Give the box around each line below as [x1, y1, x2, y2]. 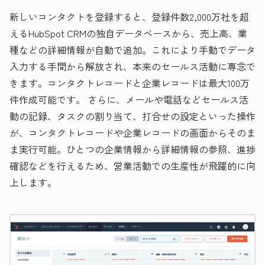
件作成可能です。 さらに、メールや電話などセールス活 [9, 92, 248, 107]
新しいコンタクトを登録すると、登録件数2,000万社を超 [9, 9, 249, 24]
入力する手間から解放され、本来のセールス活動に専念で [9, 59, 256, 74]
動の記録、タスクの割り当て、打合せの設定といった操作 [9, 109, 256, 124]
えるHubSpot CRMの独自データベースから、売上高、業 [9, 26, 247, 41]
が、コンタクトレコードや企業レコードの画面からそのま [9, 125, 256, 140]
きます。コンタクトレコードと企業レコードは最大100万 [9, 76, 250, 91]
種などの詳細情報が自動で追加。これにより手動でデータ [9, 43, 256, 57]
